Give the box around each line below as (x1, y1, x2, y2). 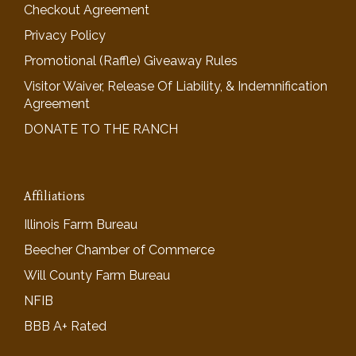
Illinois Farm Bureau (24, 217, 137, 233)
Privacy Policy (24, 28, 106, 44)
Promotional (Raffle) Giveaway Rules (24, 53, 238, 69)
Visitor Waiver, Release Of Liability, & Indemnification (24, 79, 327, 95)
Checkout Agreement (24, 2, 149, 18)
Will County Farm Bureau (24, 268, 170, 284)
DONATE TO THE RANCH (24, 122, 178, 137)
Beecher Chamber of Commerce (24, 242, 215, 258)
